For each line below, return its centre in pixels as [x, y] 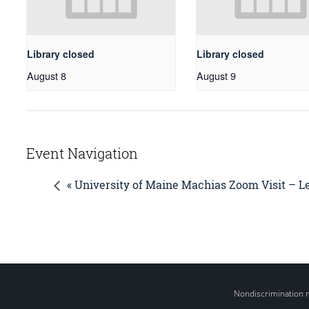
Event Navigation [82, 153]
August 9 [216, 76]
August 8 [47, 76]
